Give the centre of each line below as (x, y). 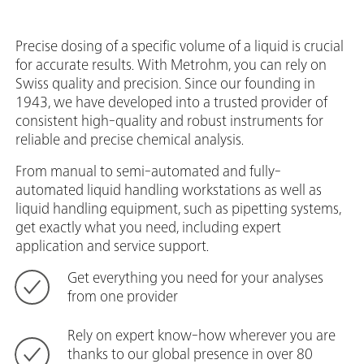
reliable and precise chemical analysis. (130, 139)
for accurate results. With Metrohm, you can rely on (171, 65)
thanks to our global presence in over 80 (190, 354)
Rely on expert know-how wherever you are (201, 335)
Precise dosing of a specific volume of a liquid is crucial (180, 46)
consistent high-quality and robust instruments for (169, 121)
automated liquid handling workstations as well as (169, 190)
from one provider (123, 296)
